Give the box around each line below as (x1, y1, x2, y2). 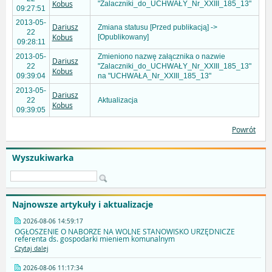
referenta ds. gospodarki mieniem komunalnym (15, 234, 175, 244)
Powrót (232, 124, 256, 135)
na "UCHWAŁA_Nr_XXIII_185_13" (98, 72, 211, 81)
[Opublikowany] (98, 33, 149, 42)
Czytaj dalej (15, 245, 49, 253)
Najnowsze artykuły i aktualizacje (12, 199, 153, 211)
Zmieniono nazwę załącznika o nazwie (98, 52, 225, 61)
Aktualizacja (98, 96, 138, 105)
